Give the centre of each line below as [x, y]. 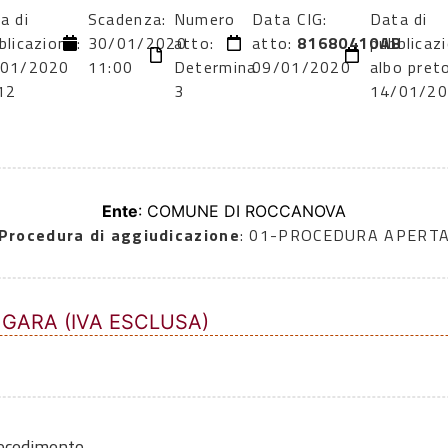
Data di [398, 19]
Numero [204, 19]
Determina [215, 67]
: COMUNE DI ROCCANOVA [242, 211]
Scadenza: [127, 19]
